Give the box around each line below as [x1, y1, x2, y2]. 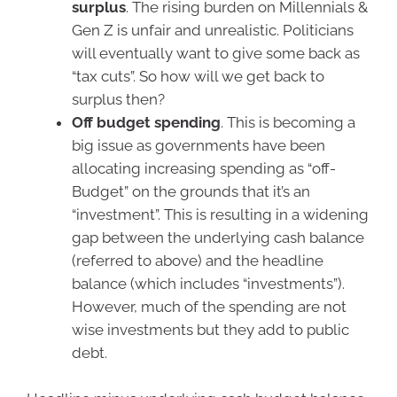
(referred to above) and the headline [72, 252, 323, 270]
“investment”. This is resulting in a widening [72, 206, 369, 224]
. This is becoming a [221, 113, 355, 132]
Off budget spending [72, 113, 221, 132]
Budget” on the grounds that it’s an [72, 183, 310, 201]
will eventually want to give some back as [72, 44, 360, 63]
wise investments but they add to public [72, 321, 349, 339]
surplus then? [72, 90, 165, 109]
